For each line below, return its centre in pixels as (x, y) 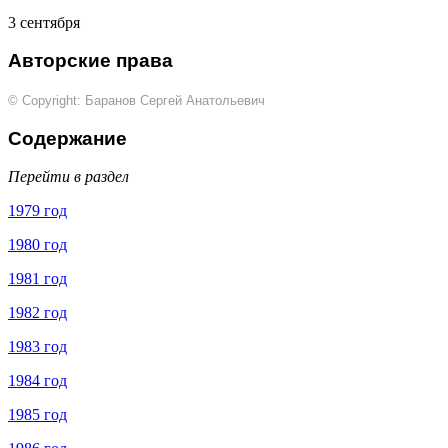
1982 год (37, 313)
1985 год (37, 415)
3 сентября (44, 22)
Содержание (67, 138)
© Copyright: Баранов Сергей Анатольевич (136, 101)
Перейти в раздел (68, 177)
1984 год (37, 381)
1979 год (37, 211)
